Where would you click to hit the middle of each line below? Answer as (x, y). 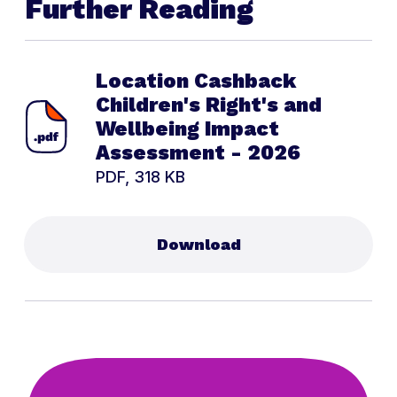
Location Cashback (196, 82)
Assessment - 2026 (198, 153)
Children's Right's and (209, 105)
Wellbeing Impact (187, 129)
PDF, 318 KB (140, 177)
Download (198, 245)
